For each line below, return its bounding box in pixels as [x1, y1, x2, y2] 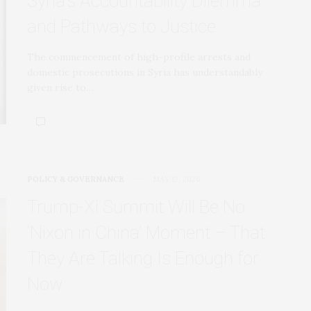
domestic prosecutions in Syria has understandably [27, 65, 262, 78]
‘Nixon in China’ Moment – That [27, 221, 265, 243]
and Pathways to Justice [27, 15, 216, 37]
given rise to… [27, 81, 94, 94]
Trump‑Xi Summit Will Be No [27, 196, 245, 217]
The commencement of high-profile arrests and [27, 50, 251, 63]
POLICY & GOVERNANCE [27, 174, 124, 184]
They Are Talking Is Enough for [27, 247, 259, 269]
